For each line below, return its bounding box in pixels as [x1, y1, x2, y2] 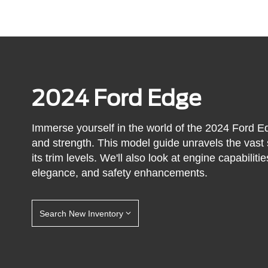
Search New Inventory [39, 208, 124, 218]
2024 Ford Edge [32, 84, 202, 111]
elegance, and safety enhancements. [32, 167, 208, 179]
